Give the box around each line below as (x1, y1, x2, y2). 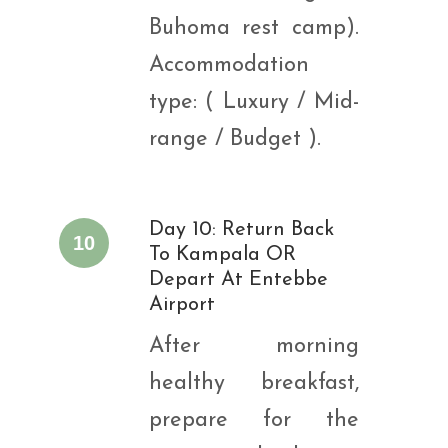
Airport (148, 295, 215, 315)
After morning (148, 335, 359, 358)
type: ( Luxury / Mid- (148, 91, 359, 114)
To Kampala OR (148, 245, 297, 265)
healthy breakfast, (148, 372, 359, 395)
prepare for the (148, 409, 359, 432)
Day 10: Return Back (148, 220, 335, 240)
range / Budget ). (148, 128, 321, 151)
